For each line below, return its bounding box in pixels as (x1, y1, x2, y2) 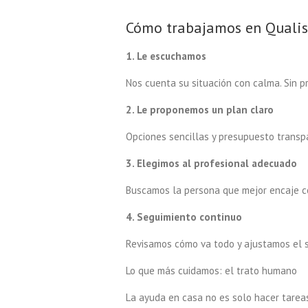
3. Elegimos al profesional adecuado (126, 156, 297, 170)
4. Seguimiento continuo (126, 210, 242, 223)
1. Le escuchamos (126, 49, 206, 63)
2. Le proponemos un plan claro (126, 102, 274, 116)
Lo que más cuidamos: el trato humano (126, 263, 297, 277)
